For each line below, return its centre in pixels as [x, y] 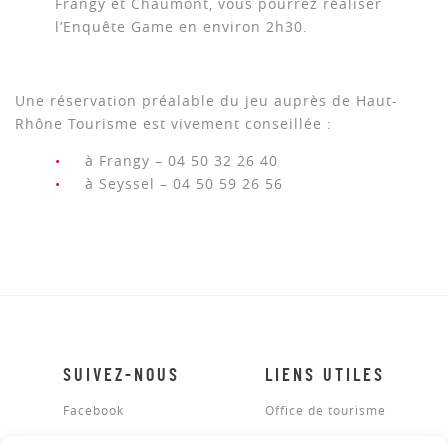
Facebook [93, 410]
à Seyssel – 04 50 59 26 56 [184, 183]
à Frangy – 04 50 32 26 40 [181, 160]
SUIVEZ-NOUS [121, 376]
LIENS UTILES [324, 376]
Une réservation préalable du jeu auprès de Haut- [206, 100]
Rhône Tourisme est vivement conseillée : [173, 123]
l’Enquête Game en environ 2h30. [181, 26]
